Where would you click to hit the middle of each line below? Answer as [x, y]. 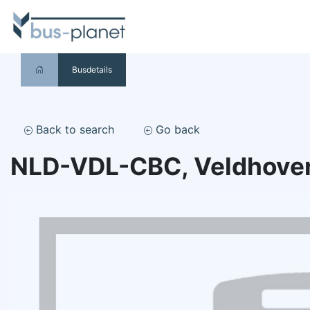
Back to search [73, 130]
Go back [176, 130]
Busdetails [92, 70]
